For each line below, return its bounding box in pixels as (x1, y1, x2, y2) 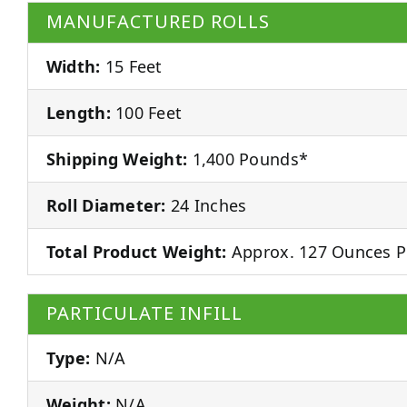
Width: (45, 55, 101, 77)
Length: (45, 101, 111, 124)
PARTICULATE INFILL (45, 300, 243, 327)
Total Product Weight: (45, 240, 227, 263)
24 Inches (165, 194, 247, 216)
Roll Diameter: (45, 194, 166, 216)
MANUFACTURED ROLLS (45, 8, 270, 35)
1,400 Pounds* (187, 147, 309, 170)
